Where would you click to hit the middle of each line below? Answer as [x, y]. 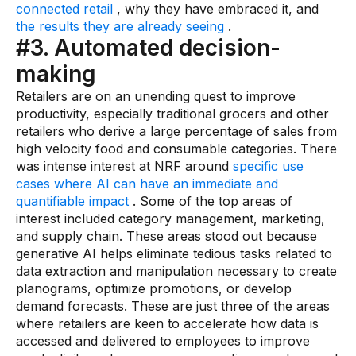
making [56, 74]
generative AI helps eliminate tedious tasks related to [174, 253]
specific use [268, 166]
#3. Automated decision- [148, 48]
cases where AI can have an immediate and [147, 184]
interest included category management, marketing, [170, 219]
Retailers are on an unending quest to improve [156, 96]
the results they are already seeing [120, 26]
